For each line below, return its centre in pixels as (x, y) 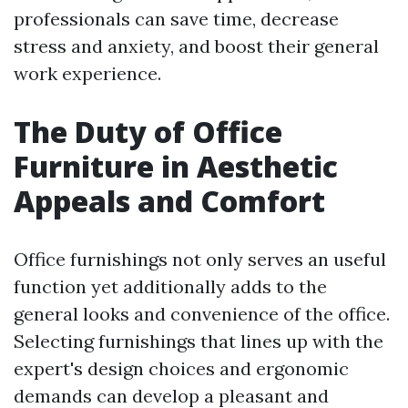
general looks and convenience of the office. (202, 314)
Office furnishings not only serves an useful (200, 259)
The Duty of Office (148, 132)
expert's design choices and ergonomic (181, 368)
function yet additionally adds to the (170, 286)
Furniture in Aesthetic (176, 166)
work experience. (87, 73)
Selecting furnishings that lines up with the (199, 341)
